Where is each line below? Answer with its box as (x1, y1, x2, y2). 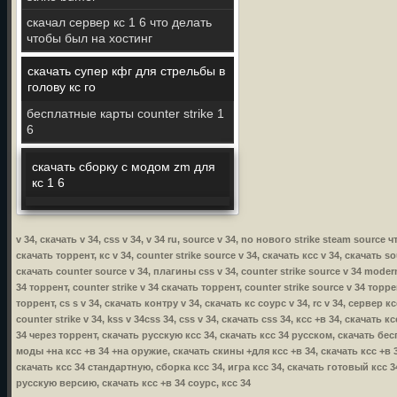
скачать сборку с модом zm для (32, 160, 215, 174)
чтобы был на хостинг (27, 31, 152, 45)
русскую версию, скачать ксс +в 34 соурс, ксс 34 (16, 378, 251, 389)
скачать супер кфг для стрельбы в (27, 64, 225, 78)
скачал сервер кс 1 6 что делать (27, 15, 212, 29)
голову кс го (27, 80, 96, 94)
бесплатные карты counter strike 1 (27, 106, 224, 121)
